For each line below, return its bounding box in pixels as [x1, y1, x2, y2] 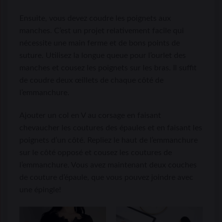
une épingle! [19, 186, 61, 194]
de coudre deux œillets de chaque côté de [19, 76, 164, 85]
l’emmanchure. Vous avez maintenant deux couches [19, 161, 197, 169]
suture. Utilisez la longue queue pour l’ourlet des [19, 52, 186, 60]
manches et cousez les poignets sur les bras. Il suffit [19, 64, 197, 72]
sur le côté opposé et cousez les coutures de [19, 149, 172, 157]
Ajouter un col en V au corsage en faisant [19, 111, 161, 120]
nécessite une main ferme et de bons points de [19, 39, 180, 48]
